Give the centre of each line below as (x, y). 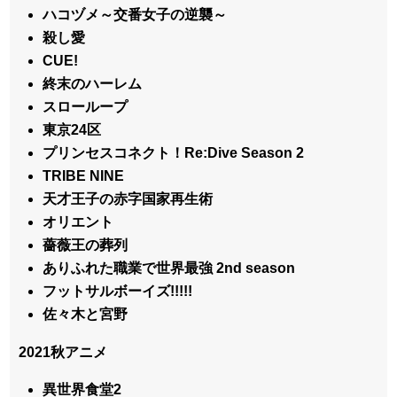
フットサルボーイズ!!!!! (118, 291)
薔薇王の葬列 (86, 245)
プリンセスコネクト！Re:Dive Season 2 (174, 152)
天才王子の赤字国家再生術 (128, 198)
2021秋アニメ (63, 352)
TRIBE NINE (84, 175)
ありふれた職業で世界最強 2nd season (169, 268)
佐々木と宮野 (86, 314)
